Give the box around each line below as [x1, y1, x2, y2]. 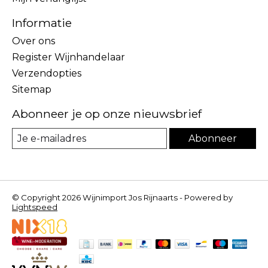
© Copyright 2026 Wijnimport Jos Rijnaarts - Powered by [12, 193, 233, 203]
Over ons [12, 35, 55, 47]
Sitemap [12, 84, 51, 96]
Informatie [12, 15, 72, 30]
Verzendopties [12, 68, 81, 80]
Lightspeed [12, 202, 57, 212]
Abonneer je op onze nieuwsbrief [12, 106, 202, 121]
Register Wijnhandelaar [12, 51, 125, 63]
